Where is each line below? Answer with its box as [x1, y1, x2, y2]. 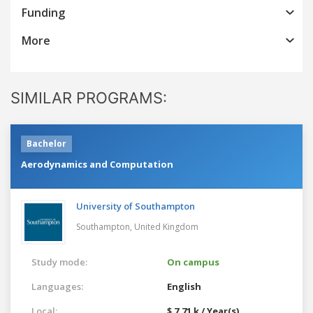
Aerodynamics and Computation [21, 157, 173, 170]
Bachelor [27, 137, 66, 150]
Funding [22, 4, 65, 20]
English [167, 279, 201, 293]
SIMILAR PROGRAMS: [10, 88, 167, 107]
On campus [167, 255, 219, 268]
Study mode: [31, 255, 87, 268]
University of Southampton [76, 199, 195, 212]
